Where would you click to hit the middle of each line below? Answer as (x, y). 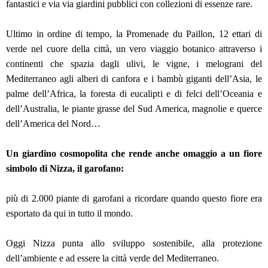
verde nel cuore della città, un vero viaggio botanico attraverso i (134, 49)
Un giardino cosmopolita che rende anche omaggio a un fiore (134, 154)
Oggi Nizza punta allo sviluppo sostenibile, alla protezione (134, 243)
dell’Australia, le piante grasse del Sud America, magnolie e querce (134, 109)
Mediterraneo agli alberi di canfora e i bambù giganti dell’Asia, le (134, 79)
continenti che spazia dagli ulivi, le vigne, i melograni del (134, 64)
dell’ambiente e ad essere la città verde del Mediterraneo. (114, 258)
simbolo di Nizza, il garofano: (66, 169)
